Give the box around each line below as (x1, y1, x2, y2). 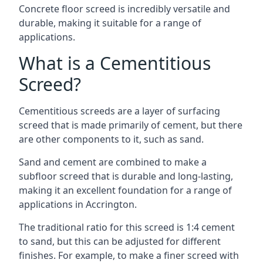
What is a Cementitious (19, 51, 211, 75)
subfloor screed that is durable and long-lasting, (19, 170, 233, 183)
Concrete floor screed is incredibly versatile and (19, 2, 230, 15)
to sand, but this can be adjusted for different (19, 235, 221, 248)
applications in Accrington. (19, 198, 137, 211)
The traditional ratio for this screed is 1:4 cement (19, 221, 235, 234)
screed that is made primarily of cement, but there (19, 119, 242, 131)
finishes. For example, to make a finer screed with (19, 249, 239, 262)
